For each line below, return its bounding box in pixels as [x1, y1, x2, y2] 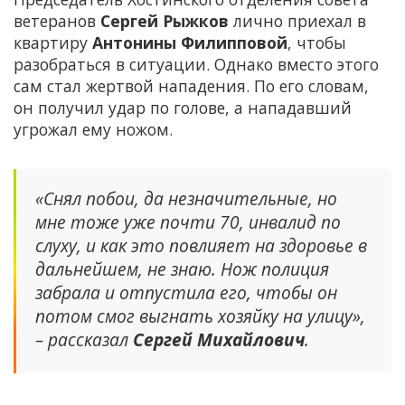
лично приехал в [229, 10, 366, 33]
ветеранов [14, 10, 100, 33]
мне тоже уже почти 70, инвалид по [35, 210, 341, 235]
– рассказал [35, 327, 133, 353]
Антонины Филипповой [92, 32, 287, 54]
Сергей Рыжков [100, 10, 229, 33]
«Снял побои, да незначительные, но [35, 186, 337, 212]
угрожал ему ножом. [14, 118, 177, 141]
